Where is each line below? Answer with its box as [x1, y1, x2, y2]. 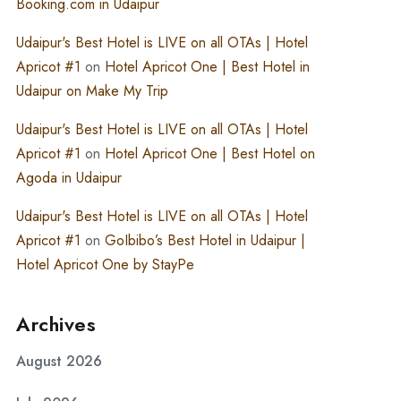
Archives [16, 310, 96, 338]
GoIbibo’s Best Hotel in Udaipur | [105, 230, 305, 251]
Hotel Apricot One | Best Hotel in [105, 56, 310, 77]
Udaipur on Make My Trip [16, 81, 168, 101]
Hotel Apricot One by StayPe [16, 254, 194, 275]
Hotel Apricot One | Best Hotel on [105, 143, 315, 164]
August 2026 [16, 351, 102, 371]
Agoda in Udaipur [16, 167, 122, 188]
